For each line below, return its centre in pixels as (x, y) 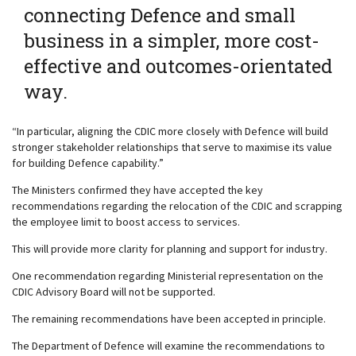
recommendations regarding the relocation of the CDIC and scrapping (177, 206)
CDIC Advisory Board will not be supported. (114, 292)
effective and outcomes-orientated (178, 66)
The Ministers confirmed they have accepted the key (137, 190)
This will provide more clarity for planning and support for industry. (170, 249)
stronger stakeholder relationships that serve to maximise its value (172, 147)
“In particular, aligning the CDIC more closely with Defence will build (170, 131)
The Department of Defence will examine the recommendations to (168, 346)
